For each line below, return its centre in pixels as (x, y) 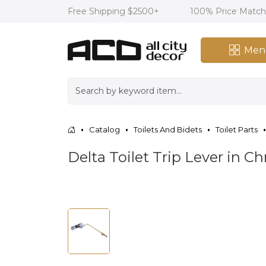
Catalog (104, 129)
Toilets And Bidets (168, 129)
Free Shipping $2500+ (115, 11)
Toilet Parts (237, 129)
